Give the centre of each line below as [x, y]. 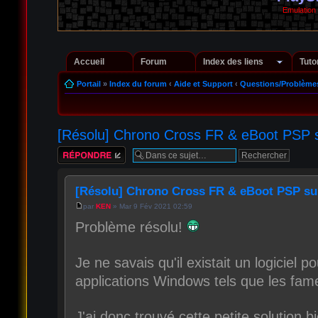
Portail [88, 83]
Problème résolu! [131, 227]
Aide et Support [203, 83]
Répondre [74, 150]
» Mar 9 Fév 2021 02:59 [151, 206]
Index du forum [138, 83]
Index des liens [233, 61]
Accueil [89, 61]
